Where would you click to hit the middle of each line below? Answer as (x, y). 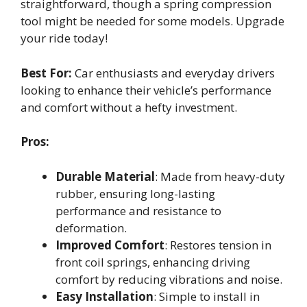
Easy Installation (105, 296)
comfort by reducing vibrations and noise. (169, 279)
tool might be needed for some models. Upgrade (152, 21)
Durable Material (105, 176)
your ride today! (64, 38)
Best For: (46, 73)
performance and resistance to (138, 210)
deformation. (91, 228)
